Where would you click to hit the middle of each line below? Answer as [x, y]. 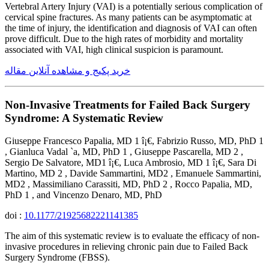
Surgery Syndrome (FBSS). [57, 258]
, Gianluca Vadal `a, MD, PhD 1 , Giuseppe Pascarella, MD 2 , [124, 152]
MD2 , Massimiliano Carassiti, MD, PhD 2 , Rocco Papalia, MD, [128, 184]
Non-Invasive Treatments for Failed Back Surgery [128, 104]
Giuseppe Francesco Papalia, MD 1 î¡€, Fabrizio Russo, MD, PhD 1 [134, 141]
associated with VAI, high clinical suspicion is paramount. [114, 49]
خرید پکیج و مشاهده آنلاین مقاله [68, 70]
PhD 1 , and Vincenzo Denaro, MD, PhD [83, 195]
